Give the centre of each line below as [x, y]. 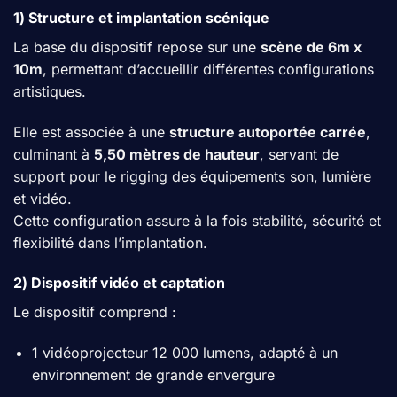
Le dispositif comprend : [95, 312]
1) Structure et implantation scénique [141, 17]
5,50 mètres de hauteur [177, 154]
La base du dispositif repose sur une [137, 47]
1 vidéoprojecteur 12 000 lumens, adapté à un [184, 353]
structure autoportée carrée [268, 132]
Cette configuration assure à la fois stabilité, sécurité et [197, 220]
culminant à [54, 154]
